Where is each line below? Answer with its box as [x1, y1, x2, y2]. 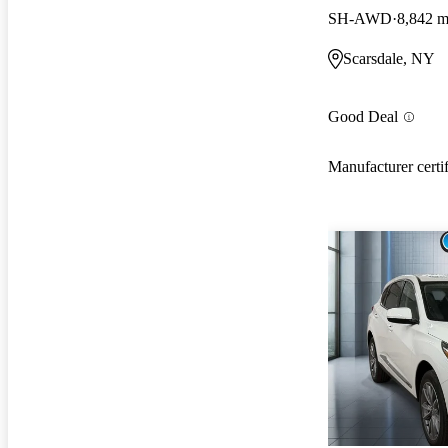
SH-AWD [328, 9, 392, 27]
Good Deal [328, 108, 398, 126]
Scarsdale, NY [343, 49, 435, 67]
